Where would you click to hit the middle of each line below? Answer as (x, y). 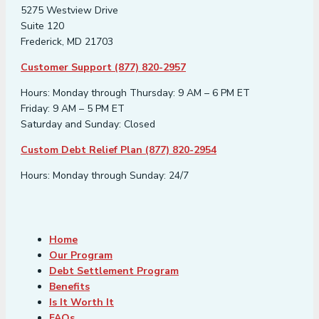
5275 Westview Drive (69, 11)
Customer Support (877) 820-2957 (103, 68)
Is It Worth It (82, 303)
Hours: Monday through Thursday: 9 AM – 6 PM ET (135, 93)
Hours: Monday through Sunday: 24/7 (105, 176)
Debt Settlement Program (114, 271)
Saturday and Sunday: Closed (88, 125)
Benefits (69, 287)
